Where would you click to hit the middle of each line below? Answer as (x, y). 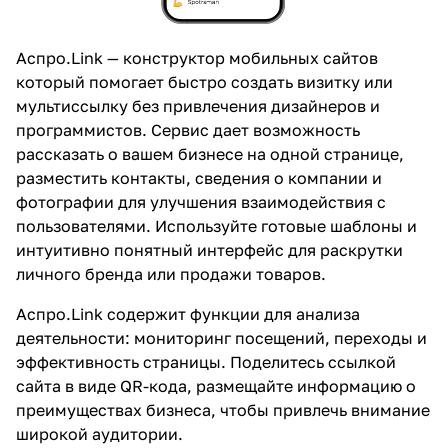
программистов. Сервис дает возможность (188, 129)
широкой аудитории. (99, 433)
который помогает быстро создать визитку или (204, 81)
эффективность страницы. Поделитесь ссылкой (206, 361)
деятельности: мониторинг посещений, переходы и (221, 337)
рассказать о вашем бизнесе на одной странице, (210, 153)
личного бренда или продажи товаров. (171, 273)
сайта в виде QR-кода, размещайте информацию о (216, 385)
